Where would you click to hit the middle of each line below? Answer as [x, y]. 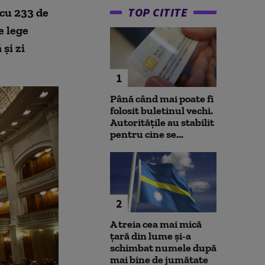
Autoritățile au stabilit [162, 123]
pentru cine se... [147, 135]
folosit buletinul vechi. [161, 111]
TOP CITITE [158, 12]
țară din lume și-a [151, 236]
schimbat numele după [163, 248]
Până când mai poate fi [162, 99]
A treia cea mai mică [156, 224]
